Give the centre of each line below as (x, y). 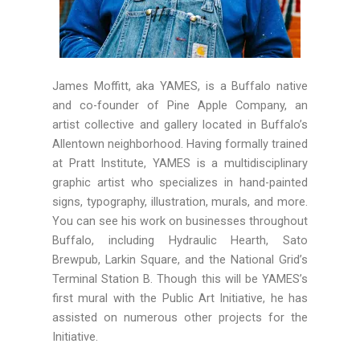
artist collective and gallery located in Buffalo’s (180, 125)
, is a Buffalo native (253, 86)
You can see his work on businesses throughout (180, 221)
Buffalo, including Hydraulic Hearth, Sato (180, 241)
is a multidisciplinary (249, 164)
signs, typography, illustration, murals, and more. (180, 202)
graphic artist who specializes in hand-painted (180, 183)
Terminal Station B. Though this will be (157, 279)
